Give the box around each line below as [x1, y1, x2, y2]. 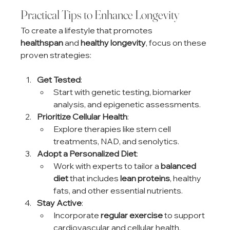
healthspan [21, 37, 64, 48]
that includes [68, 172, 121, 183]
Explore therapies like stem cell [53, 123, 173, 134]
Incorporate [53, 209, 101, 220]
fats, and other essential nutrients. [53, 185, 183, 196]
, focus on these [146, 37, 208, 48]
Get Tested [37, 74, 81, 85]
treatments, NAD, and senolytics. [53, 136, 180, 146]
